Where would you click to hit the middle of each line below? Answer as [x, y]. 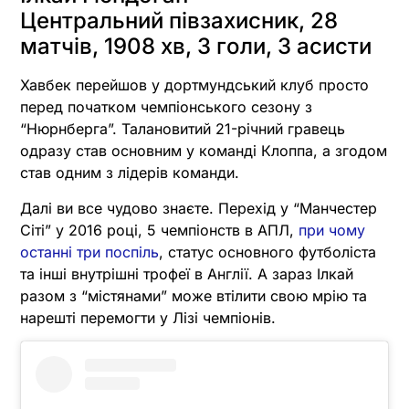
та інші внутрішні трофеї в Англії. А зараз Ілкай [187, 273]
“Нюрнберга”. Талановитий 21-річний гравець [183, 129]
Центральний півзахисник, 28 [179, 21]
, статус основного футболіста [267, 252]
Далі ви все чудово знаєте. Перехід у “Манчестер [199, 208]
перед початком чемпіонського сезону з [166, 107]
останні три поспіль [89, 252]
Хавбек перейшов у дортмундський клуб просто [194, 85]
